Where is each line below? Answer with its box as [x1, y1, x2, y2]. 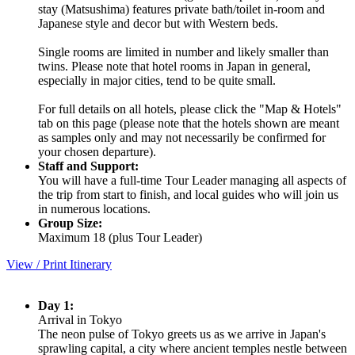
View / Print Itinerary [6, 257, 112, 271]
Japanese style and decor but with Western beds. [38, 16, 278, 30]
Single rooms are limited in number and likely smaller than [38, 44, 329, 59]
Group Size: [38, 216, 102, 230]
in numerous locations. [38, 201, 151, 216]
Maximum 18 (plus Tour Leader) [38, 230, 202, 244]
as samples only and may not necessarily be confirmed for [38, 130, 326, 144]
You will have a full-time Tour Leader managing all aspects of [38, 173, 346, 187]
